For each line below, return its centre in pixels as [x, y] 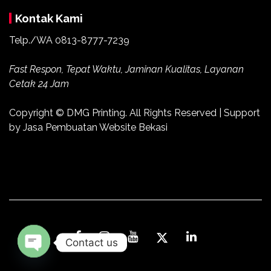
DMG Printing [96, 113]
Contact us [92, 242]
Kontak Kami [49, 18]
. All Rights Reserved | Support [193, 113]
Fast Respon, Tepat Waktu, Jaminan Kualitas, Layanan [126, 70]
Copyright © [38, 113]
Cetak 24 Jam [39, 84]
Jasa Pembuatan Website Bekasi [95, 128]
